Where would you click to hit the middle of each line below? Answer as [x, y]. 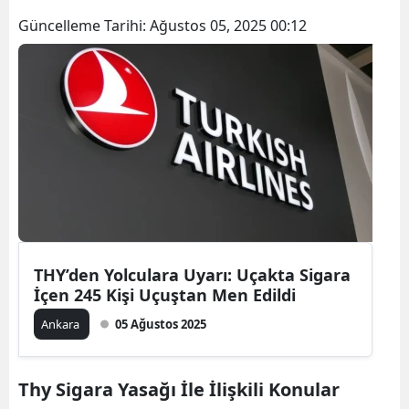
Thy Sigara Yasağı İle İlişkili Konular [179, 389]
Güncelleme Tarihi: [84, 25]
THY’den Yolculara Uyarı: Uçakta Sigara [192, 274]
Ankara [62, 324]
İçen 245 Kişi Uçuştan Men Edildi [165, 294]
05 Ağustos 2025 [161, 324]
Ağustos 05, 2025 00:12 [228, 25]
